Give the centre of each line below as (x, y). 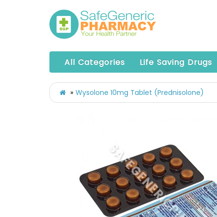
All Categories (95, 62)
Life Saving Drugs (176, 62)
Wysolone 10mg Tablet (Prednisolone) (140, 93)
